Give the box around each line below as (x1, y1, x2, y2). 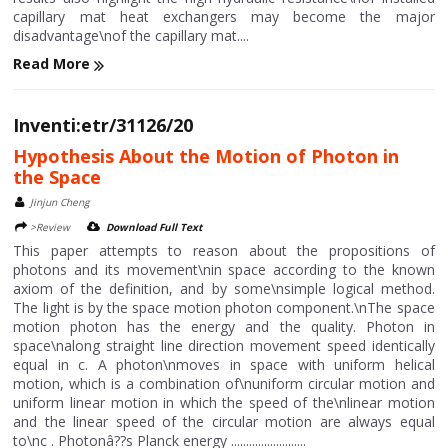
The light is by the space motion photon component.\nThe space (13, 297, 435, 317)
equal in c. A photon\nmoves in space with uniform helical (13, 354, 435, 374)
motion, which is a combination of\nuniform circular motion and (13, 373, 435, 393)
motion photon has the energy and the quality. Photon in (13, 316, 435, 336)
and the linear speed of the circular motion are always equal (13, 411, 435, 431)
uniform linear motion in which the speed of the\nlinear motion (13, 392, 435, 412)
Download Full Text (106, 219, 203, 234)
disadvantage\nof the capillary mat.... (13, 26, 250, 46)
